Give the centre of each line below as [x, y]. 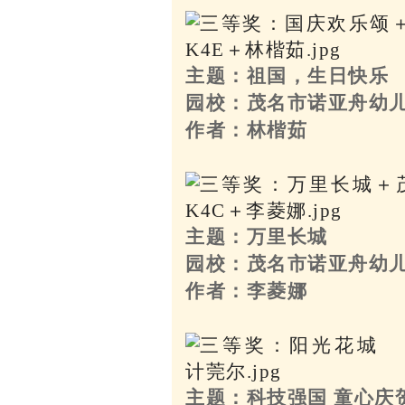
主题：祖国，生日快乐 [287, 75]
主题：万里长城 [257, 236]
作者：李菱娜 [247, 291]
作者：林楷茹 [247, 130]
